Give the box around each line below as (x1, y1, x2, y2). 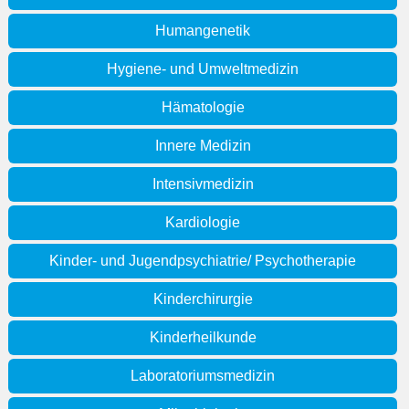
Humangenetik (155, 23, 250, 39)
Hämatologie (161, 100, 245, 116)
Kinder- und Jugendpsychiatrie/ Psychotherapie (49, 253, 356, 269)
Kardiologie (165, 215, 240, 231)
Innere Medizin (154, 138, 251, 154)
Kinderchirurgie (152, 291, 253, 308)
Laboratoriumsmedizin (131, 368, 275, 384)
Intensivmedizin (152, 176, 254, 193)
